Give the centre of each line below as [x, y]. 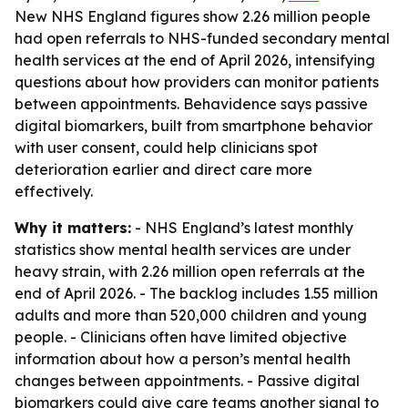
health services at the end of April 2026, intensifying [195, 60]
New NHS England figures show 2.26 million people [193, 16]
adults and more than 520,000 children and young [191, 315]
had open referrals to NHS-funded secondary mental [202, 38]
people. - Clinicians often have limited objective [181, 337]
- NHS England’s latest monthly [242, 228]
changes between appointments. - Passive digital [187, 381]
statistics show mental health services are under [183, 250]
